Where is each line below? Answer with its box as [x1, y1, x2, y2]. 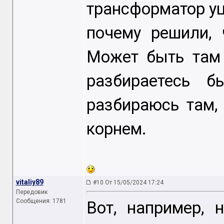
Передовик [15, 188, 47, 195]
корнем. [86, 119, 146, 139]
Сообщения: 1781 [15, 197, 66, 204]
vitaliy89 [15, 178, 43, 186]
